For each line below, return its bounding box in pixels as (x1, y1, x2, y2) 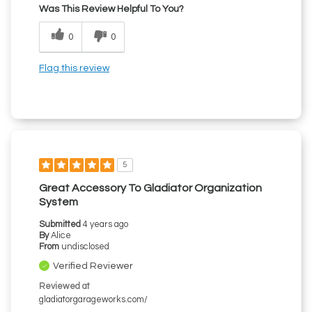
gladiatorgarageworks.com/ (39, 295, 148, 305)
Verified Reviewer (53, 261, 133, 272)
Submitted (39, 220, 83, 230)
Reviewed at (39, 282, 90, 292)
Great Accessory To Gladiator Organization (39, 182, 262, 194)
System (39, 196, 78, 208)
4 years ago (83, 220, 128, 230)
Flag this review (39, 63, 109, 74)
